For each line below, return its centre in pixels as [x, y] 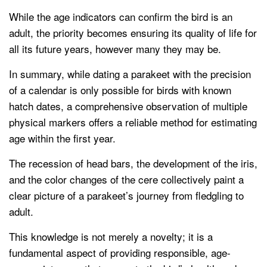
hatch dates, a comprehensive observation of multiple [128, 106]
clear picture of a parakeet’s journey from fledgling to [126, 195]
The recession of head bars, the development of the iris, [133, 163]
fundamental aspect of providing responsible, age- [120, 253]
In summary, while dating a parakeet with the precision [130, 74]
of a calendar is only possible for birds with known [120, 90]
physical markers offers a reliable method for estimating [133, 122]
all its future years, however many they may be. [115, 49]
